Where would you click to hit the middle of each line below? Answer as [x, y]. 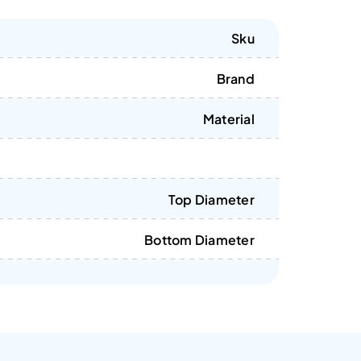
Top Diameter [211, 199]
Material [228, 119]
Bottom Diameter [199, 240]
